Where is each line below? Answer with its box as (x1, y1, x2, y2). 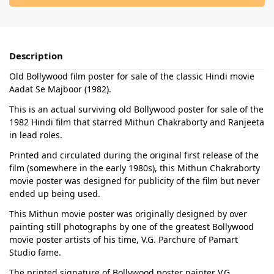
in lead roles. (9, 128, 62, 141)
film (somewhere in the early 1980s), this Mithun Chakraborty (9, 161, 260, 174)
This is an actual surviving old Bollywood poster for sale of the (9, 103, 264, 115)
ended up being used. (9, 187, 100, 199)
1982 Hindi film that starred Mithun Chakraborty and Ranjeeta (9, 116, 264, 128)
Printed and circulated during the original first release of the (9, 149, 259, 161)
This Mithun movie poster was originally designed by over (9, 207, 247, 220)
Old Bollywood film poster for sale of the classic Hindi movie (9, 70, 254, 82)
